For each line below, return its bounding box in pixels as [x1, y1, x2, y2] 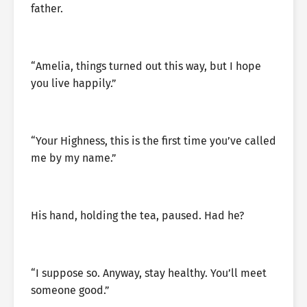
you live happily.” [31, 77, 116, 90]
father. [31, 2, 63, 15]
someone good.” [31, 284, 110, 297]
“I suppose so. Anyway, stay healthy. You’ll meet [31, 267, 267, 280]
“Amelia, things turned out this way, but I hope [31, 60, 261, 73]
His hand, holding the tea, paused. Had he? [31, 209, 244, 222]
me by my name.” [31, 151, 116, 164]
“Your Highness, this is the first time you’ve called [31, 134, 276, 147]
